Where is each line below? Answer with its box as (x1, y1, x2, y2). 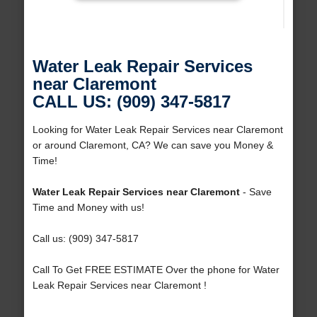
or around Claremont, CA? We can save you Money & (32, 139, 273, 151)
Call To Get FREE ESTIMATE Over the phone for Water (32, 264, 279, 276)
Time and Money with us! (32, 202, 144, 214)
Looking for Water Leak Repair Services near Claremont (32, 124, 283, 136)
